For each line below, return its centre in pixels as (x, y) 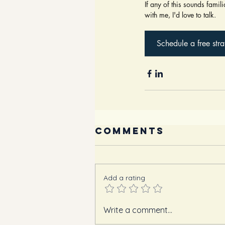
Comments (130, 131)
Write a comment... (138, 210)
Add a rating (124, 178)
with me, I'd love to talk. (180, 15)
